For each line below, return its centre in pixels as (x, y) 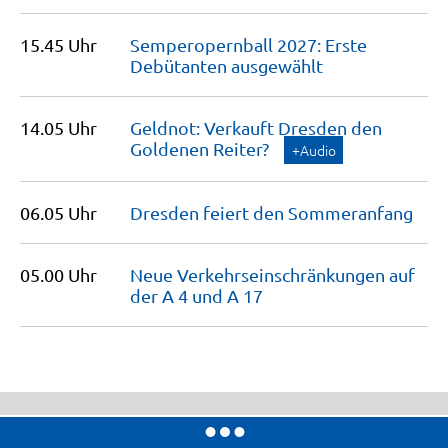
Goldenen (171, 148)
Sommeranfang (350, 212)
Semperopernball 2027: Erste (248, 44)
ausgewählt (277, 65)
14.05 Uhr (58, 127)
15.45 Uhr (58, 44)
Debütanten (180, 65)
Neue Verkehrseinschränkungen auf (272, 274)
